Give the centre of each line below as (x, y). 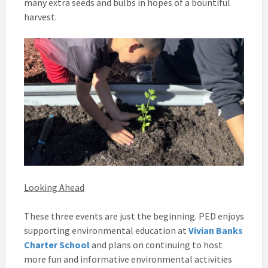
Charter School (57, 244)
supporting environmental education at (106, 230)
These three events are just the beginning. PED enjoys (134, 216)
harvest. (40, 17)
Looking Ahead (54, 187)
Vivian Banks (216, 230)
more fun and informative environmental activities (128, 259)
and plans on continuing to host (156, 244)
